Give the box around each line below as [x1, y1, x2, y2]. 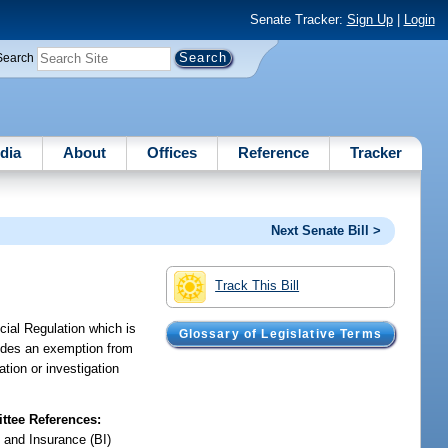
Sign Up [346, 12, 393, 28]
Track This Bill [215, 277, 300, 293]
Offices [146, 143, 197, 161]
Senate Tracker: [249, 12, 347, 28]
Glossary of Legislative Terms [178, 328, 382, 341]
